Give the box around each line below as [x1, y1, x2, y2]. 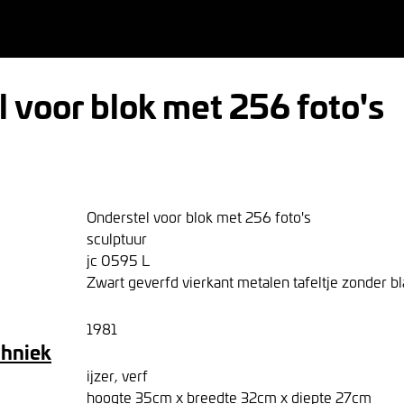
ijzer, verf [87, 365, 148, 385]
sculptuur [87, 228, 147, 248]
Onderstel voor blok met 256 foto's [87, 207, 311, 226]
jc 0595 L [87, 250, 150, 270]
